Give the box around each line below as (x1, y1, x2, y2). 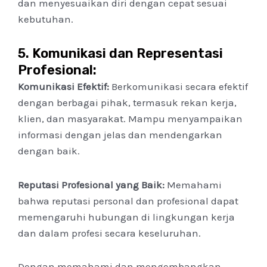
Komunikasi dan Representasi (32, 45, 223, 61)
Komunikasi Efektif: (18, 80, 109, 92)
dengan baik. (18, 144, 80, 157)
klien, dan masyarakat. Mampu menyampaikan (18, 112, 243, 125)
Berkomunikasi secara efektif (109, 80, 248, 92)
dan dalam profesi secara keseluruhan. (18, 226, 201, 239)
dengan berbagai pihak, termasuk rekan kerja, (18, 96, 237, 108)
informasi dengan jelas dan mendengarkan (18, 128, 222, 141)
